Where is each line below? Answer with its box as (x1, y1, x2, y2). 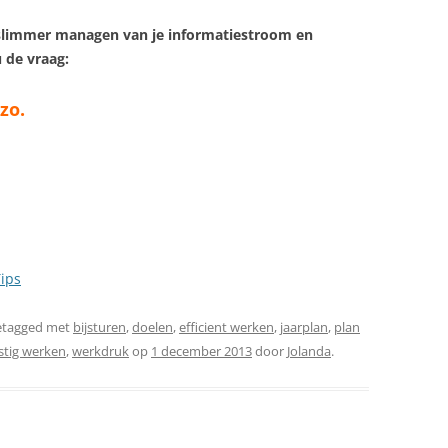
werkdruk (72, 342, 129, 360)
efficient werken (179, 318, 274, 336)
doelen (132, 318, 173, 336)
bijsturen (73, 318, 126, 336)
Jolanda (287, 342, 331, 360)
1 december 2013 (151, 342, 252, 360)
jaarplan (280, 318, 328, 336)
